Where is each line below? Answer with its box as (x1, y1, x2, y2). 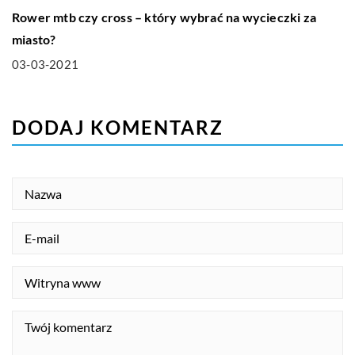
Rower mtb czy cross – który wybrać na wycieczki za (12, 10, 317, 25)
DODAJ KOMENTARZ (12, 116, 223, 139)
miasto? (12, 32, 56, 48)
